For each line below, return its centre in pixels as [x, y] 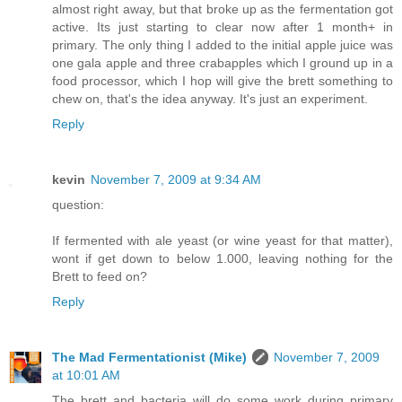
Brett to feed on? [100, 277]
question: [78, 205]
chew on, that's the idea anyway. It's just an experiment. [210, 99]
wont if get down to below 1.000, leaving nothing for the [223, 259]
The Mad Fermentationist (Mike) [149, 358]
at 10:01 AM [86, 376]
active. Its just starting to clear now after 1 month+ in [223, 27]
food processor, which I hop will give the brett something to [223, 81]
